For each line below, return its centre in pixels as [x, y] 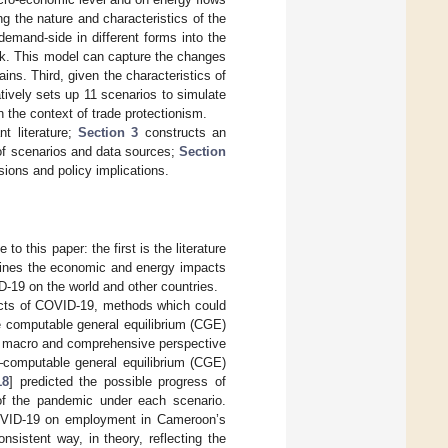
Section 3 [108, 132]
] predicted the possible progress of [117, 381]
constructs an [182, 132]
